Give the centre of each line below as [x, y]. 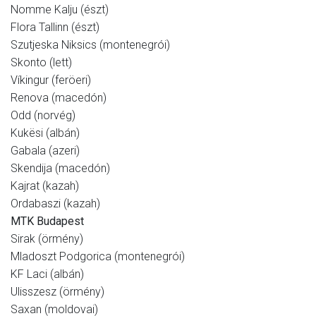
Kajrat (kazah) [45, 186]
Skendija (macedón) [60, 169]
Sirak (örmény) [47, 239]
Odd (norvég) [43, 116]
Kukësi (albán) [45, 133]
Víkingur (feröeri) [51, 80]
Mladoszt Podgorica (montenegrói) [98, 257]
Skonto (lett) [41, 63]
